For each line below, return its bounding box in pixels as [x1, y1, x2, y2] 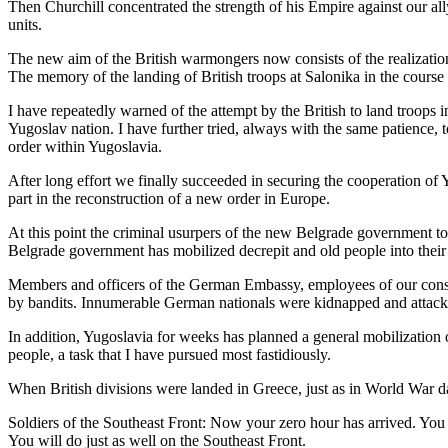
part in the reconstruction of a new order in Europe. [8, 190, 330, 207]
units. [8, 16, 42, 33]
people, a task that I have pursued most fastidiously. [8, 346, 331, 363]
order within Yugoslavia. [8, 138, 162, 155]
